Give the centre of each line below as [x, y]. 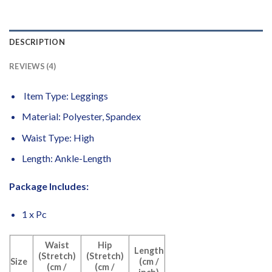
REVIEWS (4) [32, 66]
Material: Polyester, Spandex [81, 117]
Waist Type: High [58, 137]
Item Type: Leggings [65, 95]
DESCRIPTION [37, 42]
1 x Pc [34, 214]
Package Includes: [49, 186]
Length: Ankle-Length [66, 158]
